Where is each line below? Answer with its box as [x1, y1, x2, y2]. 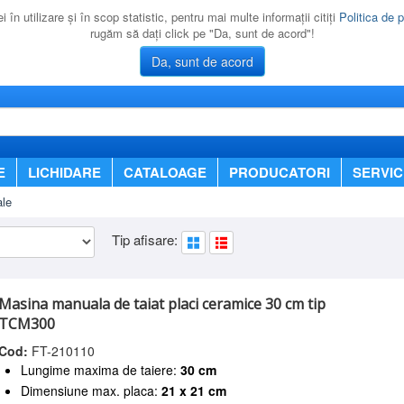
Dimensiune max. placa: [21, 381, 162, 399]
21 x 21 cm [161, 381, 227, 399]
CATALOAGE [124, 162, 207, 182]
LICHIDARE [28, 162, 102, 182]
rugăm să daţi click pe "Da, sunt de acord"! [89, 24, 315, 41]
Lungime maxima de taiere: [21, 361, 181, 379]
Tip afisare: [111, 230, 181, 250]
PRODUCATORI [229, 162, 331, 182]
